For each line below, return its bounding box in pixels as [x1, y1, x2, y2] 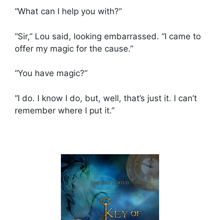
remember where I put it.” [15, 105, 114, 115]
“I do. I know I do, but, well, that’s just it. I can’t [15, 93, 197, 103]
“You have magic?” [15, 68, 87, 79]
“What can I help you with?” [15, 6, 122, 17]
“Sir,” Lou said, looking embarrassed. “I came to [15, 31, 201, 41]
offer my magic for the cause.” [15, 43, 133, 54]
